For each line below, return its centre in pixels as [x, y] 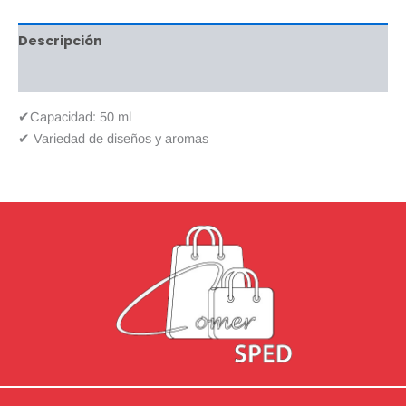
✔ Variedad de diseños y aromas [113, 138]
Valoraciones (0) [77, 76]
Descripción [60, 40]
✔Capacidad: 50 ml [75, 116]
